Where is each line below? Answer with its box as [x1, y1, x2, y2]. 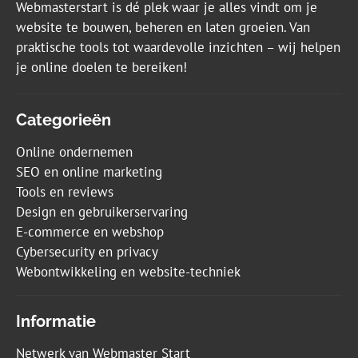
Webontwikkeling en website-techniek [16, 263, 241, 281]
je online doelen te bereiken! [16, 58, 187, 77]
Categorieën [16, 110, 111, 130]
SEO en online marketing [16, 163, 162, 181]
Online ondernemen [16, 143, 133, 161]
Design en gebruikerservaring [16, 203, 188, 221]
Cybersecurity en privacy [16, 243, 158, 261]
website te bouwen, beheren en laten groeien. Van [16, 18, 310, 37]
